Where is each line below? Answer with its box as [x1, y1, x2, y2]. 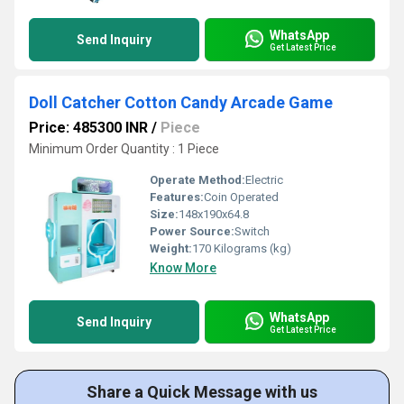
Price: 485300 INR [29, 119, 148, 136]
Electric [245, 173, 283, 187]
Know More [150, 261, 216, 275]
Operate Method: [150, 173, 245, 187]
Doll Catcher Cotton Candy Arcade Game [29, 93, 333, 112]
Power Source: [150, 225, 234, 238]
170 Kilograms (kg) [192, 242, 291, 255]
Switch [234, 225, 270, 238]
